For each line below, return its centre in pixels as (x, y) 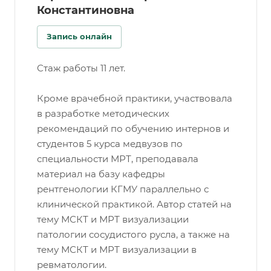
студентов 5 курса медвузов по (110, 144)
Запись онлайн (79, 37)
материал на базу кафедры (101, 174)
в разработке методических (103, 114)
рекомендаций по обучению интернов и (133, 129)
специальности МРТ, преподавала (118, 159)
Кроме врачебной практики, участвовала (135, 99)
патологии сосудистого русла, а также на (133, 235)
